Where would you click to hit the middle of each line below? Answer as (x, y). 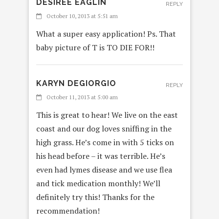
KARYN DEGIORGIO (76, 83)
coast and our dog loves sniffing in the (104, 128)
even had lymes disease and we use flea (104, 169)
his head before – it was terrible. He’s (101, 156)
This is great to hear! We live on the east (107, 115)
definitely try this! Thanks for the (95, 197)
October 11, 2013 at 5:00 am (82, 97)
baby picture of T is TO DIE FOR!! (95, 47)
